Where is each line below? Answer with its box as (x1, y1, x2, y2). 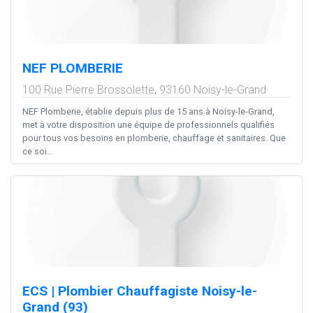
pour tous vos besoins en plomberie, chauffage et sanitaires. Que (22, 132, 286, 143)
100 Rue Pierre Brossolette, (22, 82, 159, 96)
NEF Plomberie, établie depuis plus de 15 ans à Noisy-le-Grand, (22, 105, 275, 117)
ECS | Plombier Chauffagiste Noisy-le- (22, 282, 257, 299)
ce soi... (22, 145, 53, 156)
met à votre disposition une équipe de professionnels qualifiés (22, 119, 275, 130)
